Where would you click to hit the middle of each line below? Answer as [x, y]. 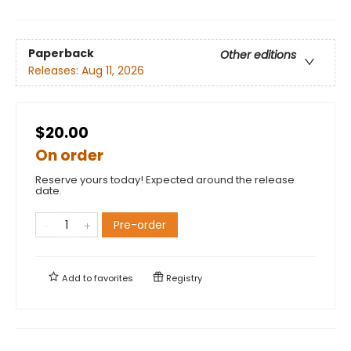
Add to [77, 278]
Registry [183, 278]
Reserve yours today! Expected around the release [165, 179]
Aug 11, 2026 [113, 70]
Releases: [55, 70]
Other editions [258, 54]
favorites [114, 278]
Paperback [61, 53]
